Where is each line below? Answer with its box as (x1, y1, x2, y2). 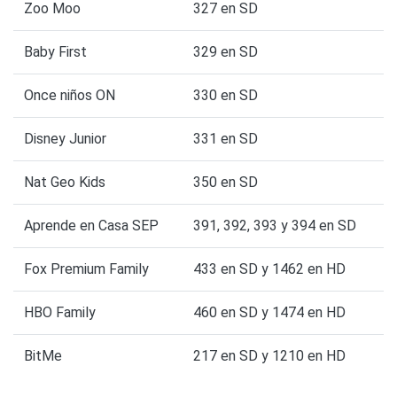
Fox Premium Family (24, 261, 149, 278)
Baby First (24, 43, 87, 61)
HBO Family (24, 304, 96, 322)
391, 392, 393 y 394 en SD (193, 217, 356, 235)
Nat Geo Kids (24, 174, 105, 191)
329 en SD (193, 43, 258, 61)
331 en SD (193, 130, 258, 148)
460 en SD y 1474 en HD (193, 304, 346, 322)
